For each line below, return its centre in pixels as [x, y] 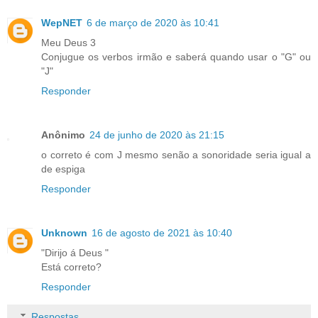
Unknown [64, 233]
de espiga [63, 169]
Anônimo [63, 135]
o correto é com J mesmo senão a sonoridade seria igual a [176, 155]
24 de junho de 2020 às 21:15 [157, 135]
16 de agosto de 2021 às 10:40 [162, 233]
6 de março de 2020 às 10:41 [153, 23]
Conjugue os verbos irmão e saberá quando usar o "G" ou [176, 57]
